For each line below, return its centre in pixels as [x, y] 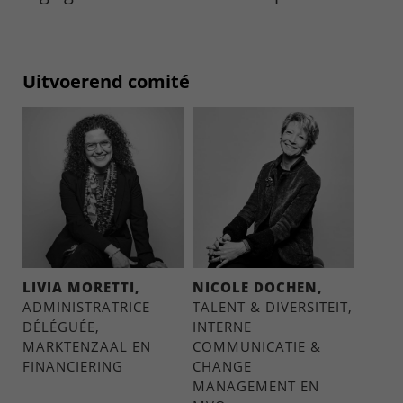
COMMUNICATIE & [257, 346]
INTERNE [222, 327]
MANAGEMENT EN [256, 386]
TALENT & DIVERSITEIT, [273, 307]
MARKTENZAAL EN [87, 346]
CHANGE [222, 366]
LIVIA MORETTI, [81, 287]
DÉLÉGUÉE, [61, 327]
